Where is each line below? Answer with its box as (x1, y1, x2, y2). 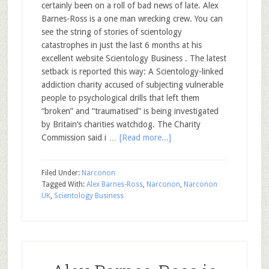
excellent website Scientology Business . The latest (41, 53, 226, 63)
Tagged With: (41, 180, 86, 189)
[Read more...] (119, 133, 171, 142)
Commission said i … (41, 133, 119, 142)
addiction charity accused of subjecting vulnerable (41, 80, 223, 89)
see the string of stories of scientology (41, 27, 182, 37)
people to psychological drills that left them (41, 93, 199, 103)
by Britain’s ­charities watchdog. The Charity (41, 119, 201, 129)
